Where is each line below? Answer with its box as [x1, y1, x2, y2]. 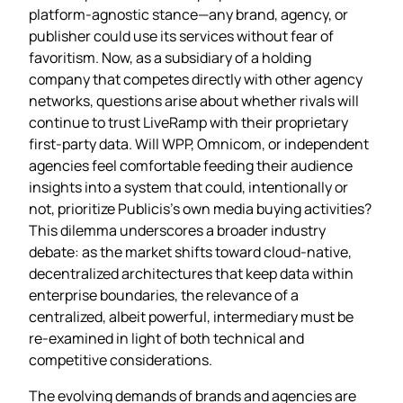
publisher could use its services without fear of [29, 25, 334, 46]
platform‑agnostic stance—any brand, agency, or [29, 4, 348, 24]
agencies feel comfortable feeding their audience [29, 155, 353, 175]
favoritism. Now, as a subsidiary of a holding [29, 47, 311, 67]
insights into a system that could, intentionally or [29, 176, 348, 197]
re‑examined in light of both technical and [29, 327, 304, 348]
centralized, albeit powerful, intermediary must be [29, 306, 354, 327]
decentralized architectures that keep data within [29, 263, 354, 283]
